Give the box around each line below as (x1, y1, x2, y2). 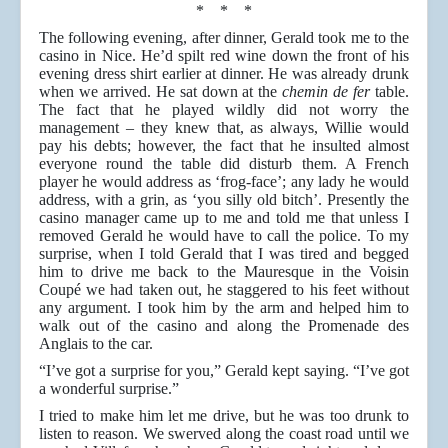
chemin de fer (282, 83, 371, 101)
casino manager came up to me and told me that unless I (39, 209, 409, 227)
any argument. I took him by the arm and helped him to (39, 299, 409, 317)
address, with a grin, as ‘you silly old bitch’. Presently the (39, 191, 409, 209)
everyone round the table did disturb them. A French (39, 155, 409, 173)
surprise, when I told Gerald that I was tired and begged (39, 245, 409, 263)
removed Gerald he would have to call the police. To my (39, 227, 409, 245)
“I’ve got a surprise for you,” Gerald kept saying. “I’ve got (39, 362, 409, 380)
